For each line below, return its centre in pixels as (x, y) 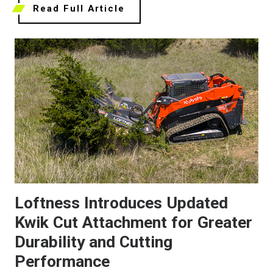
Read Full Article (79, 9)
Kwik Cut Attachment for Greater (133, 222)
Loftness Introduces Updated (121, 203)
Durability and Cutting (94, 242)
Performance (62, 261)
